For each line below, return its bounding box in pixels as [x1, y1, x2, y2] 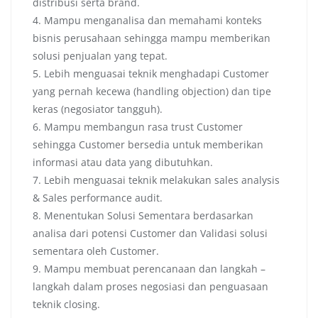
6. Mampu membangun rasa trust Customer [33, 120, 243, 134]
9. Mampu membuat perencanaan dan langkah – [33, 262, 265, 276]
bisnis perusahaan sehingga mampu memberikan [33, 31, 270, 45]
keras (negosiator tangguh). [33, 102, 163, 116]
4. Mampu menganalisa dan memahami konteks [33, 13, 262, 28]
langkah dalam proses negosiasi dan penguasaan [33, 280, 268, 294]
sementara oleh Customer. [33, 244, 159, 258]
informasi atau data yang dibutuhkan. [33, 155, 213, 170]
